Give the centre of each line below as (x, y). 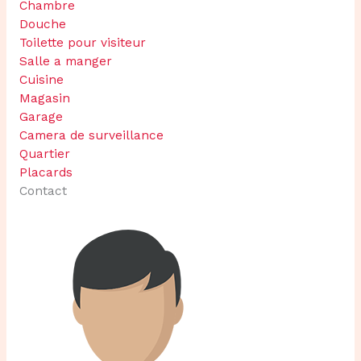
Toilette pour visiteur (82, 42)
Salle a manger (65, 61)
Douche (42, 24)
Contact (43, 191)
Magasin (44, 98)
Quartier (44, 154)
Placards (46, 172)
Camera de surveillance (91, 135)
